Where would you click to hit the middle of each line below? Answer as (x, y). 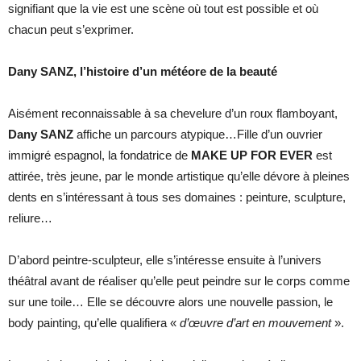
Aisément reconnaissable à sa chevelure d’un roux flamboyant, (173, 113)
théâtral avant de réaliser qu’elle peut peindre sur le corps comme (179, 280)
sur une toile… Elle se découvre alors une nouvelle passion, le (170, 301)
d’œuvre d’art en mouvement (255, 322)
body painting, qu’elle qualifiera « (94, 322)
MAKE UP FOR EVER (253, 155)
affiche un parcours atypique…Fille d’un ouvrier (198, 134)
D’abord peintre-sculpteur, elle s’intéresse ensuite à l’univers (165, 259)
